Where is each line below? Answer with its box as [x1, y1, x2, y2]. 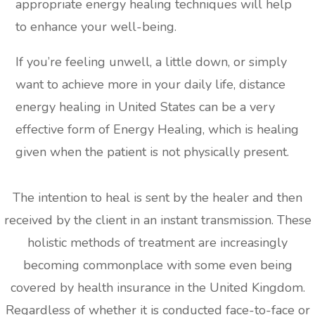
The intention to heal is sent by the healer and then [13, 188, 302, 206]
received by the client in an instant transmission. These [4, 211, 311, 229]
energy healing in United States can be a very [15, 98, 276, 115]
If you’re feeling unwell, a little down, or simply [15, 53, 288, 70]
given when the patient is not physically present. [15, 143, 290, 160]
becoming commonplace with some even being [22, 256, 292, 274]
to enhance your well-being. [15, 18, 177, 35]
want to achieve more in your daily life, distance [15, 75, 286, 93]
